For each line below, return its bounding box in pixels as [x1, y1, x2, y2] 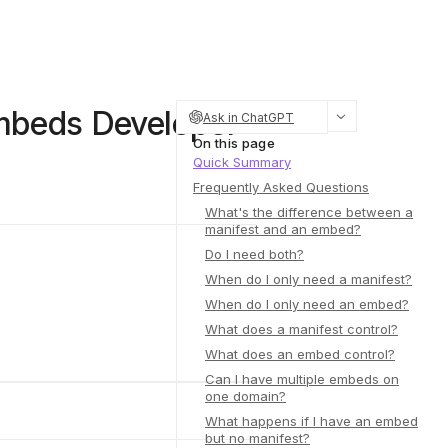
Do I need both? [205, 246, 304, 262]
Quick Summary [193, 154, 291, 170]
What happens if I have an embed [205, 413, 418, 429]
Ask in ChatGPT [203, 109, 294, 125]
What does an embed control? [205, 346, 395, 362]
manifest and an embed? [205, 221, 361, 237]
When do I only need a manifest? [205, 271, 412, 287]
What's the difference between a [205, 204, 413, 220]
